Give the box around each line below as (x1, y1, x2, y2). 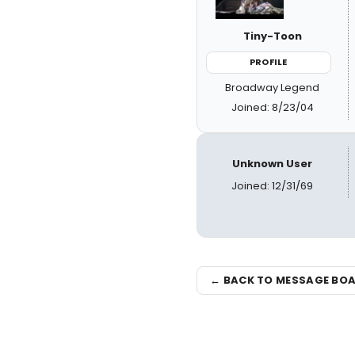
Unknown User (232, 155, 313, 171)
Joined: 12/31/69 (231, 177, 314, 193)
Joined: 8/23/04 (231, 99, 314, 115)
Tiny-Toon (242, 29, 302, 44)
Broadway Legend (225, 79, 320, 95)
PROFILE (250, 55, 288, 68)
